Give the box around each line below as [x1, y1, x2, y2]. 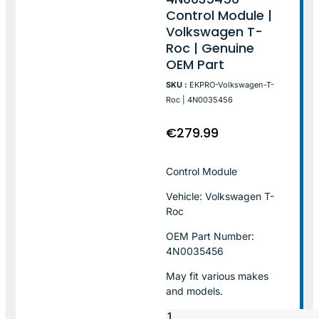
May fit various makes [166, 269, 269, 282]
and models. [166, 284, 224, 297]
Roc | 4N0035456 [166, 94, 234, 105]
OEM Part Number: [166, 229, 255, 242]
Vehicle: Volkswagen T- [166, 189, 275, 202]
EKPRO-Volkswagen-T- [189, 79, 275, 90]
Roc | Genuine [166, 38, 255, 57]
